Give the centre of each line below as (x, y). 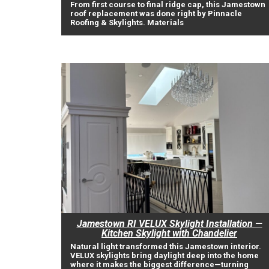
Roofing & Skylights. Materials (127, 23)
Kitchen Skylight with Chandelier (169, 233)
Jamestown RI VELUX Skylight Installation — (169, 224)
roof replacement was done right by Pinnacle (156, 14)
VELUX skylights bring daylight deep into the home (165, 255)
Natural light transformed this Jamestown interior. (166, 246)
